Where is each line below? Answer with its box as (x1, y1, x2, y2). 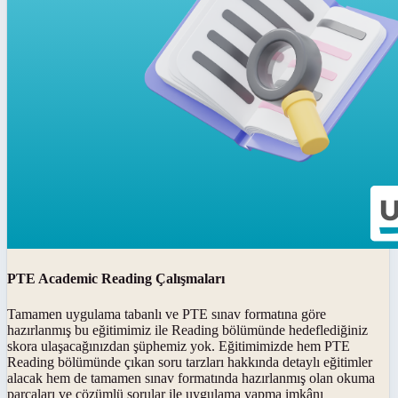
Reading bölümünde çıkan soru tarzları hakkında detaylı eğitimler (7, 354, 372, 370)
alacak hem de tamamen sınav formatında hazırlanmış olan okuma (7, 370, 375, 386)
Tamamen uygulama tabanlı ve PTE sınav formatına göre (7, 306, 326, 322)
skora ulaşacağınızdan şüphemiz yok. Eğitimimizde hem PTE (7, 338, 350, 354)
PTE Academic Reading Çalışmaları (7, 271, 225, 287)
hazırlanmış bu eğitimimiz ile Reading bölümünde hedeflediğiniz (7, 322, 368, 338)
